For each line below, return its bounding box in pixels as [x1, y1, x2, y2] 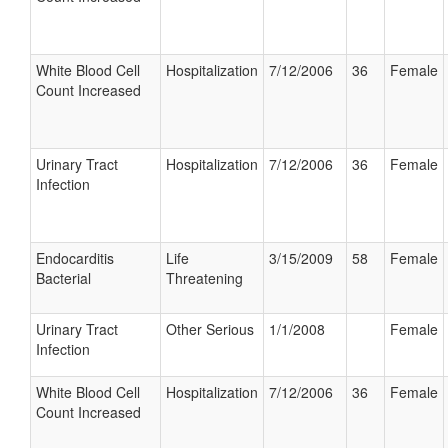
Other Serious [166, 319, 254, 339]
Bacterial [36, 268, 91, 288]
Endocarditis [36, 248, 114, 268]
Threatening [166, 268, 243, 288]
